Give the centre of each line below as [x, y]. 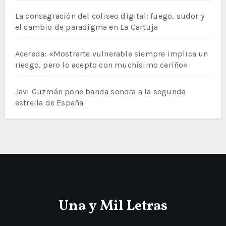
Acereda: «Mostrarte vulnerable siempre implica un [111, 53]
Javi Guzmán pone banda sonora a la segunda [100, 91]
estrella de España [49, 102]
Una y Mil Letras [113, 206]
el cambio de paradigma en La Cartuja [86, 27]
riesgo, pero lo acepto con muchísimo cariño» [101, 65]
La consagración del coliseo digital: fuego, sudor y [109, 16]
